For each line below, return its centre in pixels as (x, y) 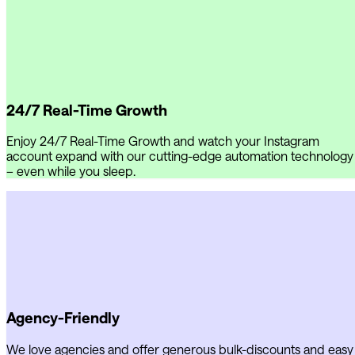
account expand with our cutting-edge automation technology (180, 156)
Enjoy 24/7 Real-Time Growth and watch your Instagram (163, 141)
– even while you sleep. (71, 171)
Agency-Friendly (63, 318)
